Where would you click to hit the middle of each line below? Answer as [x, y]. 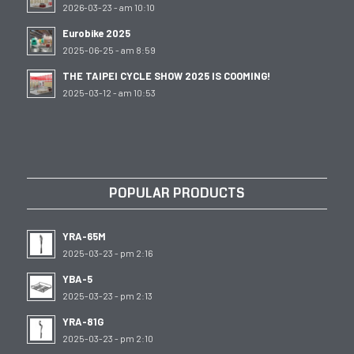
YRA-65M [84, 236]
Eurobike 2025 [96, 33]
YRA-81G [83, 321]
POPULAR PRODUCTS [177, 193]
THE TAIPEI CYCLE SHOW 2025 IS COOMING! [166, 75]
